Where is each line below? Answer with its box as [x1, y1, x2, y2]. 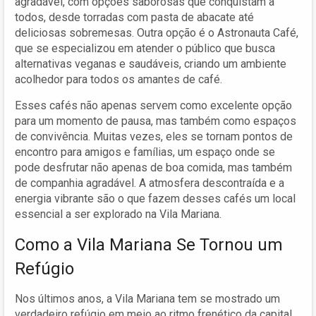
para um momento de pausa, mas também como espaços [15, 114, 296, 128]
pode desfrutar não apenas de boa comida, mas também [15, 160, 292, 174]
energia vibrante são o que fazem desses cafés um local [15, 191, 296, 205]
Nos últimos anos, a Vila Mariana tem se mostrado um [15, 291, 280, 305]
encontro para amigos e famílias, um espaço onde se [15, 145, 275, 159]
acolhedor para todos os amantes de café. [15, 72, 222, 86]
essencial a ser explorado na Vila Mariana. [15, 207, 221, 221]
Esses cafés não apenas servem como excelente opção [15, 98, 292, 112]
